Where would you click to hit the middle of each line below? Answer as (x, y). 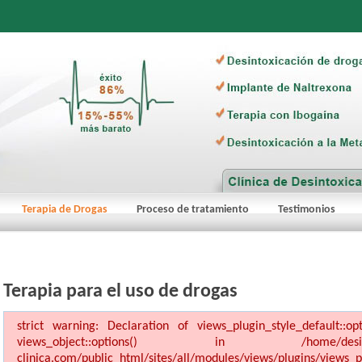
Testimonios (307, 210)
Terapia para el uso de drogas (120, 292)
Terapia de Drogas (65, 210)
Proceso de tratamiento (193, 210)
